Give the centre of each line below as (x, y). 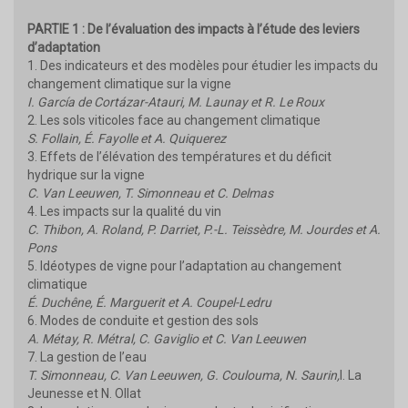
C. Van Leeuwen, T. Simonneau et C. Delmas (150, 193)
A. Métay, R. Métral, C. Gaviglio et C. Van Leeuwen (167, 338)
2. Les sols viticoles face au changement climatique (174, 120)
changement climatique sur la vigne (129, 83)
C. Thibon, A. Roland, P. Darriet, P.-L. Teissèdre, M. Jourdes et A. (204, 229)
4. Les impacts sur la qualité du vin (124, 211)
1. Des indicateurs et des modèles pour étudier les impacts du (203, 65)
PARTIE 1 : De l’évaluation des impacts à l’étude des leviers (194, 29)
